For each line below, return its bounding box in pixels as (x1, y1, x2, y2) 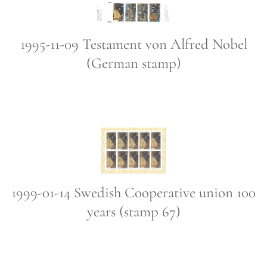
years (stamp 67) (86, 203, 181, 221)
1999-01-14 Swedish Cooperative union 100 (11, 184, 256, 202)
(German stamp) (86, 54, 181, 72)
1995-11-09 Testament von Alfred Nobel (20, 35, 247, 53)
